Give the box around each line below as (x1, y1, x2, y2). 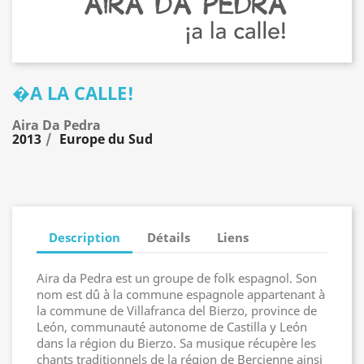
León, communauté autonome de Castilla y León (37, 318, 307, 335)
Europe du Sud (59, 130, 153, 148)
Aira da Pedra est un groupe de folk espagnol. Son (37, 270, 317, 286)
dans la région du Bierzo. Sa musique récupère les (37, 335, 316, 351)
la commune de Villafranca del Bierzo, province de (37, 302, 317, 318)
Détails (147, 228, 191, 245)
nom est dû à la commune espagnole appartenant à (37, 286, 325, 302)
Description (49, 228, 120, 245)
